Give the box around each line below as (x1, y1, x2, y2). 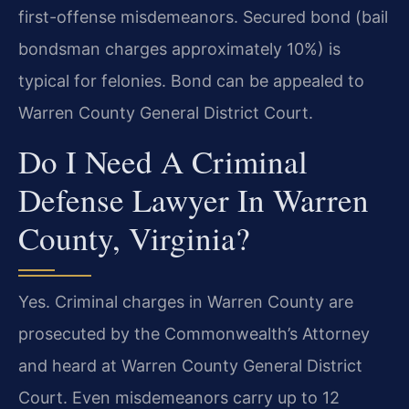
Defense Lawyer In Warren (18, 177, 369, 221)
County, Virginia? (18, 215, 250, 259)
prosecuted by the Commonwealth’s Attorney (18, 323, 370, 343)
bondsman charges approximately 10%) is (18, 39, 341, 59)
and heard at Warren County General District (18, 355, 362, 375)
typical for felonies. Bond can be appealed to (18, 71, 364, 91)
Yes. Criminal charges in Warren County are (18, 291, 353, 311)
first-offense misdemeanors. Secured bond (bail (18, 7, 388, 27)
